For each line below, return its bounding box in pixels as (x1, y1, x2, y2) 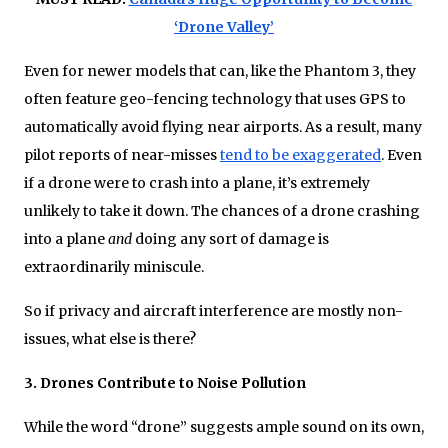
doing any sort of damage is (132, 229, 329, 248)
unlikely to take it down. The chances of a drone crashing (24, 201, 420, 220)
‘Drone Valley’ (174, 17, 274, 36)
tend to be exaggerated (220, 145, 381, 164)
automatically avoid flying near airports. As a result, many (24, 117, 422, 136)
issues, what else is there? (24, 329, 196, 348)
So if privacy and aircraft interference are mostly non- (24, 301, 403, 320)
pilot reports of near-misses (24, 145, 220, 164)
